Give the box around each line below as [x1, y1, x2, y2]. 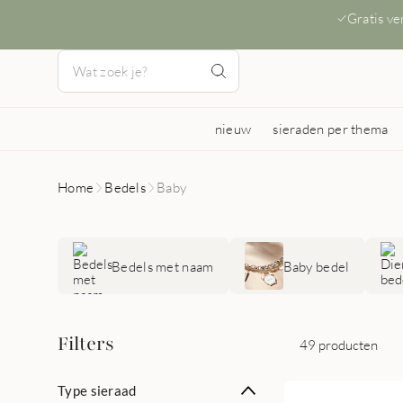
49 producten [300, 336, 378, 353]
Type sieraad [58, 382, 137, 399]
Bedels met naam [112, 257, 214, 274]
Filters [58, 331, 114, 357]
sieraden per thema [273, 121, 389, 137]
